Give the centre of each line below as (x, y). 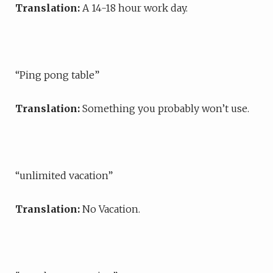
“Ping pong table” (57, 75)
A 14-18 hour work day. (135, 8)
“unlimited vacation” (64, 175)
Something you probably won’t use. (166, 108)
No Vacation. (112, 209)
